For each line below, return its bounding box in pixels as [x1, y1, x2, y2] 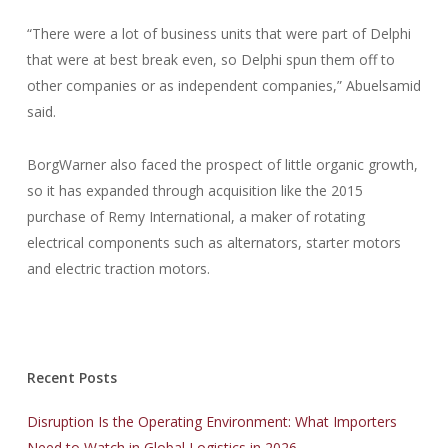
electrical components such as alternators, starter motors [26, 233, 401, 252]
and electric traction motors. [26, 259, 210, 278]
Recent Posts [26, 368, 117, 387]
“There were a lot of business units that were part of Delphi [26, 24, 411, 43]
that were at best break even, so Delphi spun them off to [26, 50, 395, 69]
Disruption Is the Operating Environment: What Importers [26, 412, 397, 431]
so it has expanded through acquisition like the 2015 [26, 181, 363, 200]
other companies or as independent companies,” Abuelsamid [26, 76, 421, 95]
